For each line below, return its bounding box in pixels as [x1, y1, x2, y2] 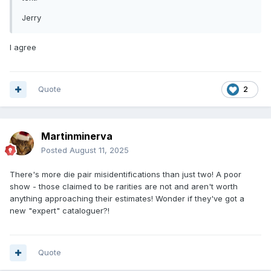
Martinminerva [41, 130, 113, 143]
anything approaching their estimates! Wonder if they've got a [10, 194, 244, 204]
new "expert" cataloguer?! [10, 206, 109, 216]
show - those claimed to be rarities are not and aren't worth [10, 181, 238, 192]
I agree [10, 42, 36, 53]
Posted [41, 145, 70, 155]
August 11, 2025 [70, 145, 129, 155]
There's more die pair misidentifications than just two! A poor [10, 169, 241, 180]
